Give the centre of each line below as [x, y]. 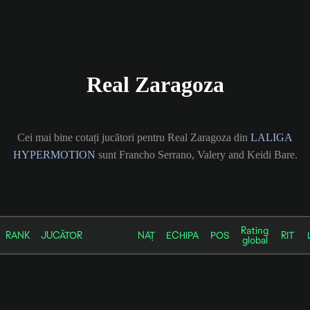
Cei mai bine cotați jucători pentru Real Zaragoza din [134, 137]
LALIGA [272, 137]
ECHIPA [182, 235]
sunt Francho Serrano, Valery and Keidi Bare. [196, 154]
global [255, 240]
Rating [255, 230]
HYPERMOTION [54, 154]
